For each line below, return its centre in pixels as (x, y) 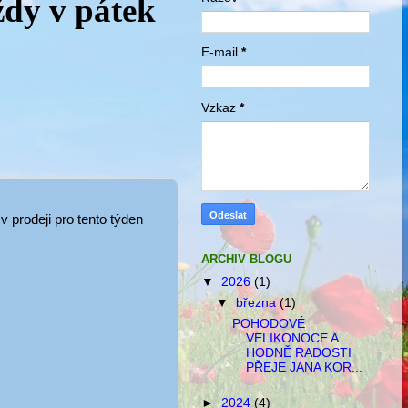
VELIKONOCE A (291, 338)
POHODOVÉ (268, 323)
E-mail (221, 53)
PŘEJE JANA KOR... (304, 367)
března (258, 302)
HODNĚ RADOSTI (298, 352)
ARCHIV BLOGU (246, 260)
